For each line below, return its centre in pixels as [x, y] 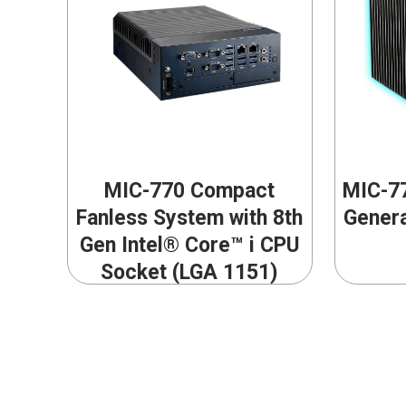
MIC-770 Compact [190, 191]
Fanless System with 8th [190, 218]
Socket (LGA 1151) [190, 273]
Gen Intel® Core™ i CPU [189, 246]
